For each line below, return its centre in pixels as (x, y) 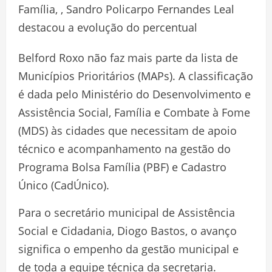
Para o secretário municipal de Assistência (127, 213)
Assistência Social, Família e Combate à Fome (134, 113)
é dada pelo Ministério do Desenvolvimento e (134, 94)
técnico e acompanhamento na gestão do (124, 149)
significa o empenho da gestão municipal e (128, 249)
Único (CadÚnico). (64, 185)
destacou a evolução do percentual (108, 28)
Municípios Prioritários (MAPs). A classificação (136, 76)
